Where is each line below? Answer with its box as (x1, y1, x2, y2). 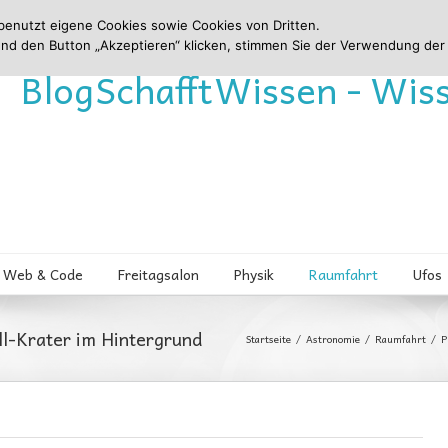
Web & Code (3, 263, 83, 285)
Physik (234, 263, 274, 285)
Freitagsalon (118, 263, 199, 285)
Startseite (246, 331, 291, 347)
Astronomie (306, 331, 360, 347)
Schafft (96, 60, 213, 118)
